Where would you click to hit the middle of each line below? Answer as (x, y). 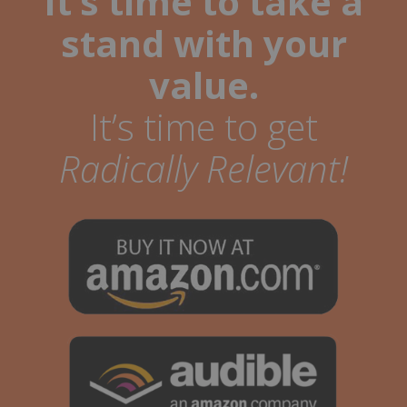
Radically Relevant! (203, 169)
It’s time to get (203, 127)
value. (203, 85)
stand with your (203, 44)
